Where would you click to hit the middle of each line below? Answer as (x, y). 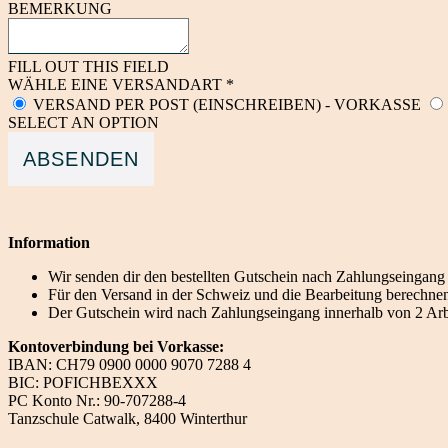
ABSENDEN (81, 158)
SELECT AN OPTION (83, 122)
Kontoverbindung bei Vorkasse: (116, 346)
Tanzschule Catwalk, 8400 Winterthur (127, 418)
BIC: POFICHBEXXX (83, 382)
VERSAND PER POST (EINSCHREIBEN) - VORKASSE (227, 104)
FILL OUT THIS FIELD (88, 66)
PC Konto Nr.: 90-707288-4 (97, 400)
